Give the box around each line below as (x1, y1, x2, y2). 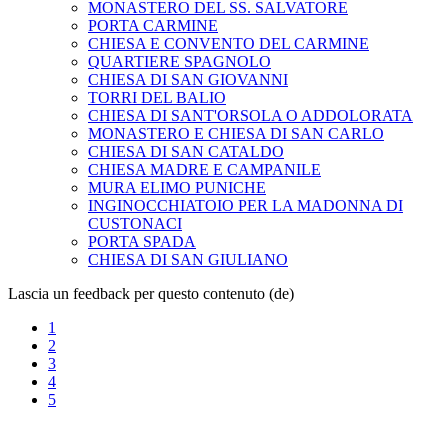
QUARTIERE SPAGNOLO (88, 53, 271, 71)
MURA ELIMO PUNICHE (88, 179, 266, 197)
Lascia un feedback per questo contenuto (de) (8, 285, 294, 303)
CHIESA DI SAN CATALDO (88, 143, 284, 161)
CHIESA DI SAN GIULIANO (88, 251, 288, 269)
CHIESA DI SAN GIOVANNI (88, 71, 288, 89)
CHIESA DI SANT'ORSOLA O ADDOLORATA (88, 107, 413, 125)
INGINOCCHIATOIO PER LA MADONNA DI (88, 197, 403, 215)
